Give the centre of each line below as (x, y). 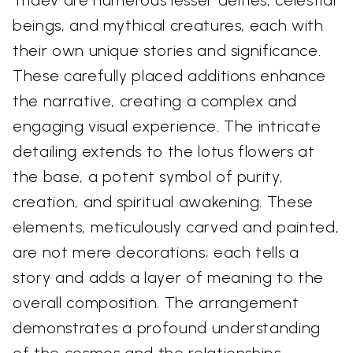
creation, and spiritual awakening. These (163, 202)
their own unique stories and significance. (167, 51)
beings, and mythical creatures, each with (168, 26)
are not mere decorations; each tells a (156, 253)
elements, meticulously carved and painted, (176, 227)
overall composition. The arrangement (156, 303)
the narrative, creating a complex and (155, 101)
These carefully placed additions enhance (169, 76)
